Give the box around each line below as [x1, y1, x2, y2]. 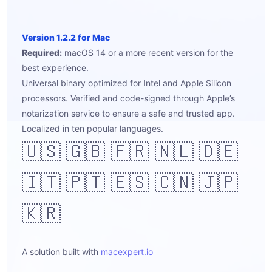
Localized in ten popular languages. [22, 123, 163, 134]
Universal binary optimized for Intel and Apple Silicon [22, 78, 231, 88]
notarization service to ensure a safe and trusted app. [22, 108, 235, 118]
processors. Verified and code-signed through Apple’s [22, 93, 235, 103]
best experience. [22, 63, 89, 73]
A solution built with [22, 246, 101, 257]
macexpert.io [101, 246, 153, 257]
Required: [22, 47, 62, 58]
